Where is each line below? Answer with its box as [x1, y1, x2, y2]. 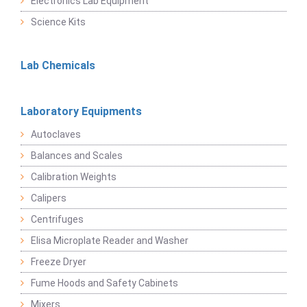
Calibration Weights [31, 171, 116, 182]
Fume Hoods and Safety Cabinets [31, 277, 178, 288]
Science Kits [31, 16, 86, 27]
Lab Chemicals [21, 58, 95, 72]
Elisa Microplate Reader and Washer [31, 234, 188, 246]
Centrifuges [31, 213, 84, 225]
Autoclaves [31, 128, 81, 140]
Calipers [31, 192, 66, 204]
